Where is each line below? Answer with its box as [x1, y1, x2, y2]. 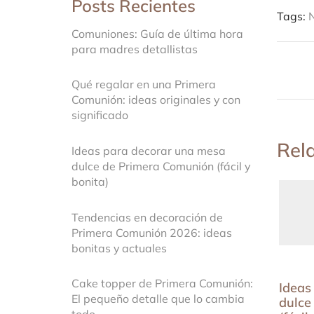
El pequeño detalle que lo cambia [71, 292, 245, 306]
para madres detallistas [71, 41, 198, 56]
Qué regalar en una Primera [71, 77, 216, 92]
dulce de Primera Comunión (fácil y [71, 159, 250, 174]
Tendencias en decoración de [71, 210, 223, 224]
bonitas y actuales [71, 240, 167, 255]
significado [71, 108, 128, 123]
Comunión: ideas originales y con [71, 93, 240, 107]
